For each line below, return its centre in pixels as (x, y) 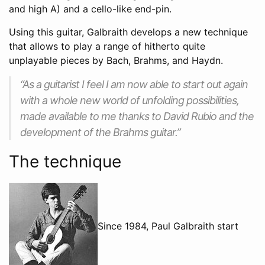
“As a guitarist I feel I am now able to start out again (134, 84)
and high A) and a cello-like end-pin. (90, 9)
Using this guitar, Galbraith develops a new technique (128, 32)
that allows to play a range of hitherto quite (107, 46)
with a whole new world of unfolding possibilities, (130, 100)
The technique (65, 161)
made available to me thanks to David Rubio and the (137, 116)
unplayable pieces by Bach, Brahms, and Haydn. (116, 60)
